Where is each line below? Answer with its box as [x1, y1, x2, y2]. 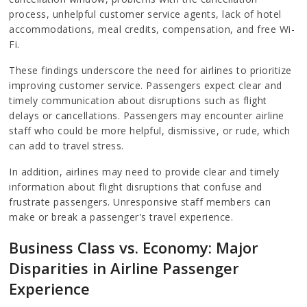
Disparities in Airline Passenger [9, 257, 240, 278]
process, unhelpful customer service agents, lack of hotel [9, 7, 282, 21]
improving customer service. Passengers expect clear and [9, 78, 282, 92]
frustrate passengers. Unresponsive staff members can [9, 195, 271, 208]
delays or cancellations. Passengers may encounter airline [9, 108, 284, 122]
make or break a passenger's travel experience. [9, 210, 234, 223]
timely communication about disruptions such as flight [9, 93, 267, 107]
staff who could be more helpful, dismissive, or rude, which [9, 123, 291, 137]
